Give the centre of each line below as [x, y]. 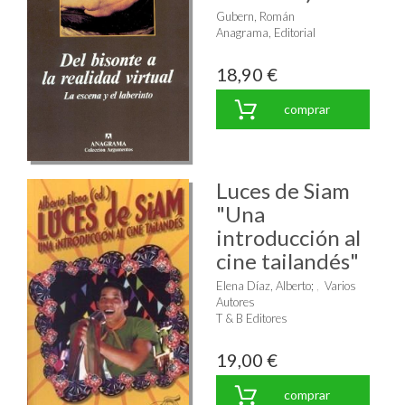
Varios [340, 285]
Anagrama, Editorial [266, 33]
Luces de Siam [283, 190]
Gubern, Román [255, 17]
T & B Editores [252, 318]
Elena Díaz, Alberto [264, 285]
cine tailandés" [287, 260]
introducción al [288, 237]
